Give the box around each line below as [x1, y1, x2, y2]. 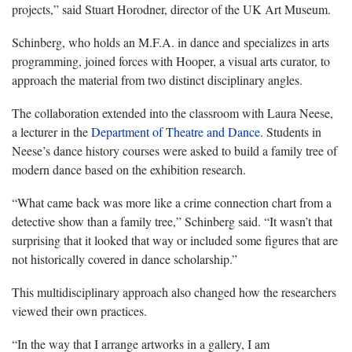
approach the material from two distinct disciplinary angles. [12, 71, 302, 88]
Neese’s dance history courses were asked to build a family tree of [12, 141, 337, 159]
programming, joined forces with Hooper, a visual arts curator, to [12, 52, 330, 69]
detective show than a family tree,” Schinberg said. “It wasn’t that [12, 212, 332, 229]
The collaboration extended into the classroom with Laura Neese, [12, 104, 333, 121]
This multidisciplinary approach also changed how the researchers [12, 283, 336, 300]
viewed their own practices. [12, 302, 147, 319]
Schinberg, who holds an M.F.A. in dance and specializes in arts [12, 33, 329, 50]
